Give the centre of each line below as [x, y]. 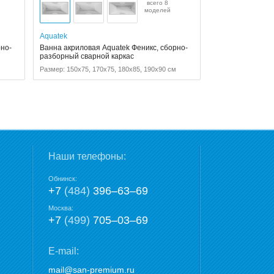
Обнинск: [63, 179]
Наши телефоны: [87, 157]
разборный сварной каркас [87, 57]
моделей [157, 10]
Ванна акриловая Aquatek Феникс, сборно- [113, 48]
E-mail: [64, 251]
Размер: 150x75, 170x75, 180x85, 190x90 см [108, 69]
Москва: [61, 208]
